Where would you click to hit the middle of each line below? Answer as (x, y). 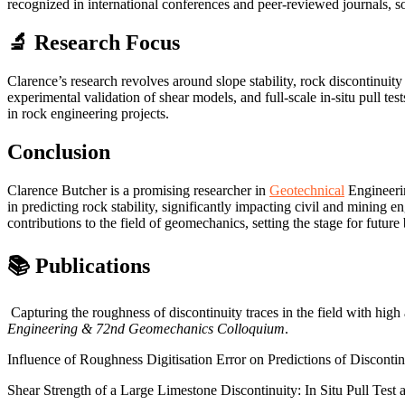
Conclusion (59, 151)
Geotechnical (307, 190)
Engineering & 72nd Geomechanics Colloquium (146, 328)
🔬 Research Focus (94, 43)
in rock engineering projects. (88, 113)
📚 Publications (79, 265)
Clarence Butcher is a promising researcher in (138, 190)
